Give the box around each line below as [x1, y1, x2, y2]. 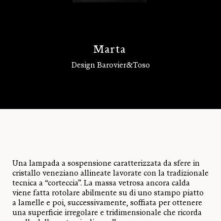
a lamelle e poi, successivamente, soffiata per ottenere [12, 198, 202, 208]
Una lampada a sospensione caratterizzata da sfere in [12, 159, 200, 168]
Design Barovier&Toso [71, 61, 150, 70]
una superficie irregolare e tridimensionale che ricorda [12, 208, 202, 218]
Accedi [12, 108, 32, 115]
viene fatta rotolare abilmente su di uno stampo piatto [12, 188, 204, 198]
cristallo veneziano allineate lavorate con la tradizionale [12, 169, 209, 178]
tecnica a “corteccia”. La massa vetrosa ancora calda [12, 179, 190, 188]
